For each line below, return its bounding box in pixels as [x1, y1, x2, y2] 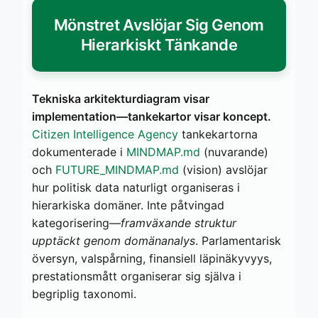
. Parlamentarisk [195, 233, 281, 248]
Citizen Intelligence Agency [32, 126, 178, 141]
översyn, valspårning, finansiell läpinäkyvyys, [32, 251, 272, 265]
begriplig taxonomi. [32, 286, 136, 301]
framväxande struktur [121, 215, 236, 230]
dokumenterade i [32, 144, 126, 159]
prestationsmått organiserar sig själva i [32, 268, 241, 283]
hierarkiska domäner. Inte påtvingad [32, 197, 224, 212]
